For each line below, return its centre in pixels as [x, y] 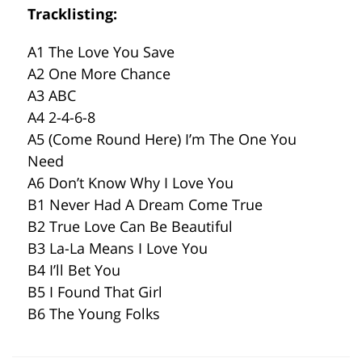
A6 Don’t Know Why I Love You [130, 183]
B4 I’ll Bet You [74, 270]
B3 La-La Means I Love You [118, 248]
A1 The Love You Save [101, 52]
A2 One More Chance [99, 74]
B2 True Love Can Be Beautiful [130, 226]
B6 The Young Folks [94, 314]
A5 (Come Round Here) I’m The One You [162, 139]
